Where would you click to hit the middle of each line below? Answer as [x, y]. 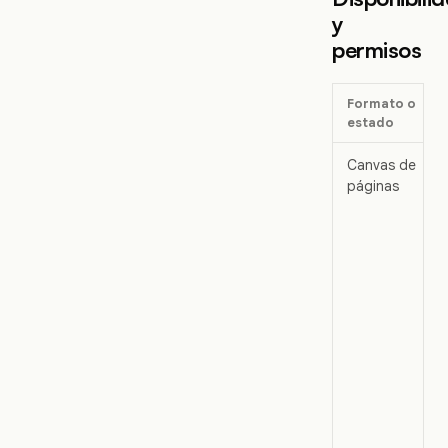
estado [370, 123]
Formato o [381, 104]
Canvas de [381, 165]
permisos [377, 50]
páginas [373, 186]
